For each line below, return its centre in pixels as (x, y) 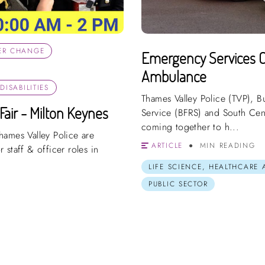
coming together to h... (190, 127)
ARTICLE (167, 146)
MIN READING (227, 146)
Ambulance (174, 77)
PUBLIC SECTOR (178, 184)
